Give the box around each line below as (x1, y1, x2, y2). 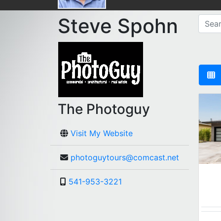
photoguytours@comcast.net (71, 152, 179, 163)
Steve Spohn (58, 14, 178, 38)
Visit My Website (71, 128, 133, 139)
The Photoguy (58, 101, 150, 118)
